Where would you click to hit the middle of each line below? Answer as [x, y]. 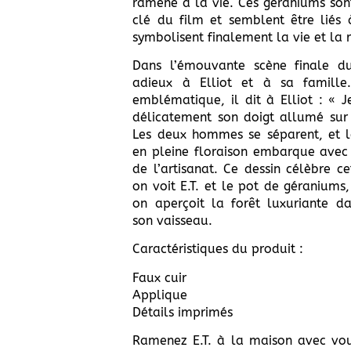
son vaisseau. [173, 220]
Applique [160, 295]
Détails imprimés [183, 312]
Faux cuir [160, 277]
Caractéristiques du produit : [218, 249]
